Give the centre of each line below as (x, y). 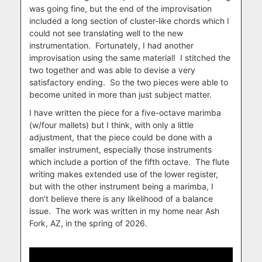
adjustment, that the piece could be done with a (121, 137)
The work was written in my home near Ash (137, 211)
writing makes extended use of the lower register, (124, 174)
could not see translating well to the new (106, 33)
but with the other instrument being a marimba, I (121, 186)
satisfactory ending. (67, 82)
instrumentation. (60, 45)
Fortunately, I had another (144, 45)
